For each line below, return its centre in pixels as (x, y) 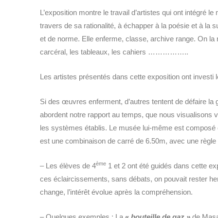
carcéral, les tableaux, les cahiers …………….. (114, 52)
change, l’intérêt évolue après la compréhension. (116, 192)
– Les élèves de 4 (68, 165)
